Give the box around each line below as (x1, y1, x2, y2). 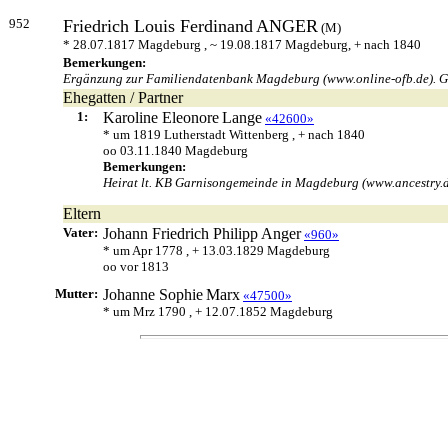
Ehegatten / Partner (63, 89, 183, 106)
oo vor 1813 (103, 259, 169, 274)
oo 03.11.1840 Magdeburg (103, 143, 248, 158)
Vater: (63, 225, 101, 240)
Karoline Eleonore (103, 109, 219, 126)
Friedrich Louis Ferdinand (63, 16, 253, 36)
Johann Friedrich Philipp (103, 225, 258, 242)
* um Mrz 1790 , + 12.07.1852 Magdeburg (103, 304, 333, 319)
